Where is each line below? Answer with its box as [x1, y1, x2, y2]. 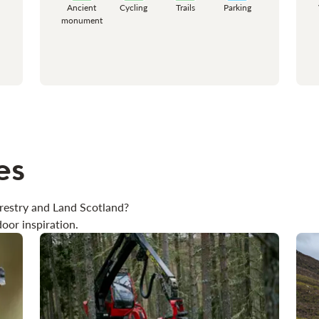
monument [61, 14, 103, 26]
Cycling [120, 1, 148, 13]
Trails [175, 1, 195, 13]
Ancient [67, 1, 97, 13]
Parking [223, 1, 251, 13]
